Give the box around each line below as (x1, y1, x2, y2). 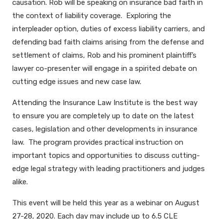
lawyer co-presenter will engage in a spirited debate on (12, 64, 197, 73)
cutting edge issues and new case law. (12, 77, 141, 87)
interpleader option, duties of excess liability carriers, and (12, 24, 205, 34)
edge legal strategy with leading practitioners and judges (12, 164, 205, 174)
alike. (12, 177, 28, 187)
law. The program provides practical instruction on (12, 138, 183, 147)
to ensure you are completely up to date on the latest (12, 111, 194, 121)
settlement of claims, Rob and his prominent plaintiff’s (12, 51, 197, 60)
